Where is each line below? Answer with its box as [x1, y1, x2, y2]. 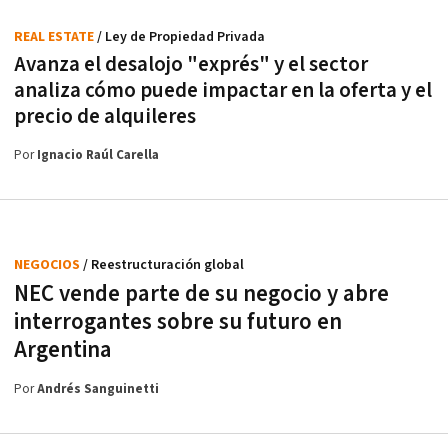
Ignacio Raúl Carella [37, 147, 159, 165]
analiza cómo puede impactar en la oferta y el [14, 77, 432, 105]
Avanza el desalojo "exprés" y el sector [14, 51, 368, 79]
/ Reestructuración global [83, 256, 244, 275]
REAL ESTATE [14, 28, 97, 47]
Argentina [14, 335, 112, 366]
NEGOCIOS [14, 256, 83, 275]
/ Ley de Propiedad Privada [97, 28, 265, 47]
